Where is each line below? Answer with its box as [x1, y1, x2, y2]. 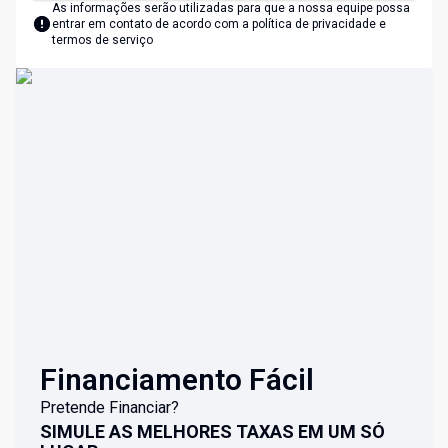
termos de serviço [52, 33, 153, 48]
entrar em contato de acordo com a [52, 17, 252, 32]
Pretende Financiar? [40, 398, 179, 418]
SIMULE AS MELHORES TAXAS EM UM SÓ [40, 421, 385, 443]
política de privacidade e [252, 17, 386, 32]
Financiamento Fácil [40, 362, 314, 398]
